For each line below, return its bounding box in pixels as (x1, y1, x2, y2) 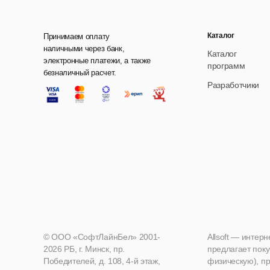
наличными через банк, (43, 44, 125, 54)
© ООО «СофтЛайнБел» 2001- (43, 232, 160, 242)
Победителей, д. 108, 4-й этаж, (43, 256, 160, 266)
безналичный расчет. (43, 68, 116, 78)
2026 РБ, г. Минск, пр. (43, 244, 125, 254)
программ (207, 61, 245, 71)
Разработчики (207, 80, 260, 90)
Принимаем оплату (43, 32, 110, 42)
